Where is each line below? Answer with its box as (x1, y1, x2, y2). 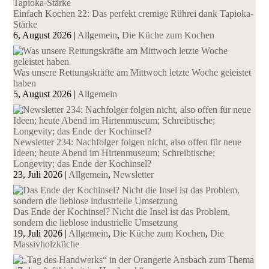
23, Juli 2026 (13, 169, 63, 180)
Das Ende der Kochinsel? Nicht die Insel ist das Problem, (13, 207, 231, 217)
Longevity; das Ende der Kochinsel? (13, 159, 152, 169)
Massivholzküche (13, 239, 80, 250)
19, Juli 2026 (13, 228, 63, 239)
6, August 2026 (13, 30, 72, 41)
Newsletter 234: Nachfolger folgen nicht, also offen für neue (13, 137, 242, 148)
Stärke (13, 19, 38, 30)
